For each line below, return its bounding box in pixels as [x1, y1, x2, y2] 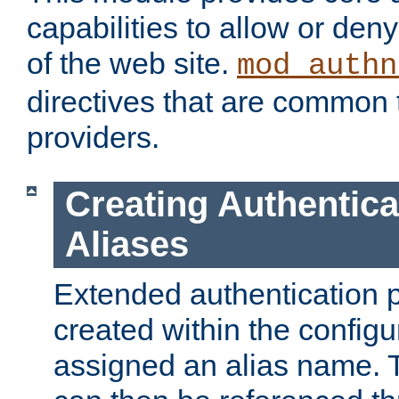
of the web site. [27, 46, 237, 81]
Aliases [64, 224, 189, 265]
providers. [27, 120, 159, 155]
